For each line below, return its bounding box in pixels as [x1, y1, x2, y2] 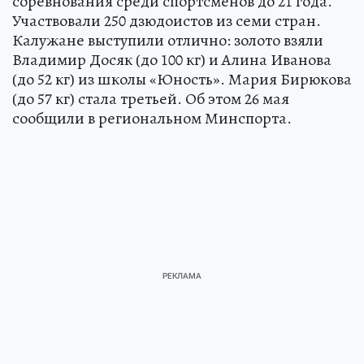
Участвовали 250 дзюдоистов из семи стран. [12, 10, 321, 32]
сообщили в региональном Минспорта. [12, 107, 292, 130]
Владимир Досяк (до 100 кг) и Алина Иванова [12, 49, 331, 71]
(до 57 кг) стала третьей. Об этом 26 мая [12, 88, 289, 110]
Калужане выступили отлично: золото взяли [12, 29, 323, 52]
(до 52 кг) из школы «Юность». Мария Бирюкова [12, 68, 352, 91]
